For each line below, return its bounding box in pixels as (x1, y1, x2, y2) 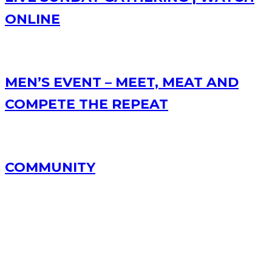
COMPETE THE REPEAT (5, 96, 168, 113)
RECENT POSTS (23, 219, 98, 228)
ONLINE (5, 11, 60, 28)
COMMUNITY (5, 159, 95, 176)
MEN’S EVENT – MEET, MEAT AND (5, 74, 239, 91)
